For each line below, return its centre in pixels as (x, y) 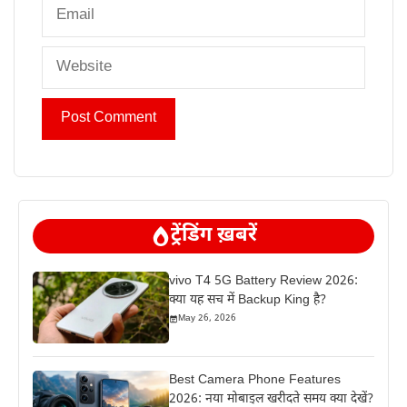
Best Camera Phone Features (255, 381)
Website (69, 57)
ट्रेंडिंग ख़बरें (213, 236)
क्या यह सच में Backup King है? (248, 301)
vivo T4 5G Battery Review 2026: (264, 282)
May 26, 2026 (208, 319)
